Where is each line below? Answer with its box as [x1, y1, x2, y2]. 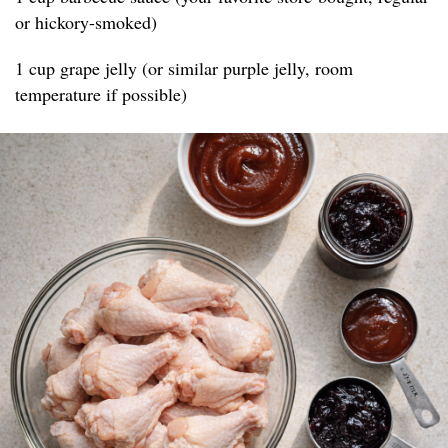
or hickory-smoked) [15, 10, 157, 35]
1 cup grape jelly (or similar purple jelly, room [15, 56, 353, 81]
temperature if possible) [15, 82, 187, 107]
